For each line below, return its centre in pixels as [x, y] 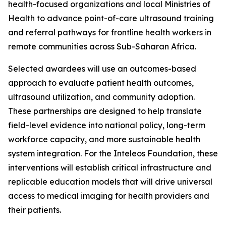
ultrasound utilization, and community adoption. [101, 97]
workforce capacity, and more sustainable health [104, 139]
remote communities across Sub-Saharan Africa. [102, 46]
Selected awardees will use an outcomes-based [102, 68]
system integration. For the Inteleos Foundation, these [113, 153]
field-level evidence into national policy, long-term [107, 125]
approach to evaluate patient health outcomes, [101, 82]
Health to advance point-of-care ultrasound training [111, 18]
